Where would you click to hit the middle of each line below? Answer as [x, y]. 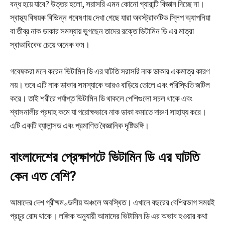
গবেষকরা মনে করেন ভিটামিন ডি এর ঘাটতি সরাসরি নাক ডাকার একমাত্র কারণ [110, 72]
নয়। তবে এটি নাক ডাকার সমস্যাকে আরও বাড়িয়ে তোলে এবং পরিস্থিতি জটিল [110, 85]
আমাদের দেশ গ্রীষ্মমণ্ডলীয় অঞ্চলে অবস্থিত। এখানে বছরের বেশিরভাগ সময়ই [113, 203]
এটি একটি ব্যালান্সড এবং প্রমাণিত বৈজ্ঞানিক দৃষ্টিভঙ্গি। [80, 126]
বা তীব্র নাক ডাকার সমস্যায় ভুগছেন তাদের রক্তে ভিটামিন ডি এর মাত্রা [102, 31]
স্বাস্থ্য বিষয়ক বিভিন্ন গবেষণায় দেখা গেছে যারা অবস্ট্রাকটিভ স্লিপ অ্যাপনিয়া [110, 18]
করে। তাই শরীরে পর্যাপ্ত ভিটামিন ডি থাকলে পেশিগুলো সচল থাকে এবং [101, 99]
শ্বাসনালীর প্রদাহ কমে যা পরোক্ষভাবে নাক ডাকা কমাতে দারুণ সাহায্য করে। [108, 112]
